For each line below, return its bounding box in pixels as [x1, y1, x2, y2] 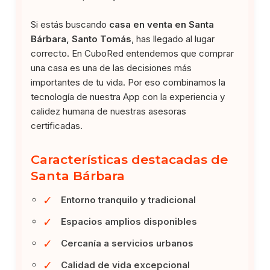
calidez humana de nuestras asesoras [31, 105, 187, 117]
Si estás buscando [31, 18, 110, 30]
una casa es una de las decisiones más [31, 61, 192, 74]
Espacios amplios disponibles [61, 215, 198, 227]
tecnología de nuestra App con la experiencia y [31, 90, 225, 102]
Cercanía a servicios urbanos [61, 237, 194, 249]
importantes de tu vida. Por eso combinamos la [31, 76, 226, 88]
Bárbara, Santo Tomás [31, 33, 132, 45]
